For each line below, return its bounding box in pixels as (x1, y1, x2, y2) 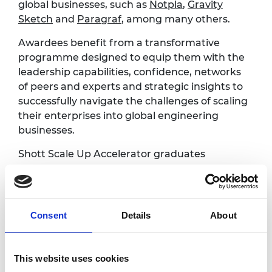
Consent (30, 209, 67, 220)
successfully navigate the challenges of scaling (18, 95, 248, 107)
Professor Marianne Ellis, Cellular (42, 259, 203, 271)
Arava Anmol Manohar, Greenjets (42, 186, 208, 198)
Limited (42, 200, 81, 212)
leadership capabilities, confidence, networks (18, 66, 241, 78)
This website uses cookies (14, 253, 129, 263)
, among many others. (121, 13, 233, 25)
